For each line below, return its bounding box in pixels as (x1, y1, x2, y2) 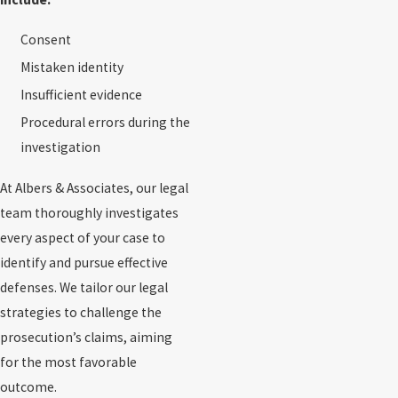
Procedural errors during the (20, 114, 191, 131)
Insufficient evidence (20, 86, 143, 104)
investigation (20, 139, 101, 156)
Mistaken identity (20, 59, 124, 76)
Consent (20, 31, 72, 49)
